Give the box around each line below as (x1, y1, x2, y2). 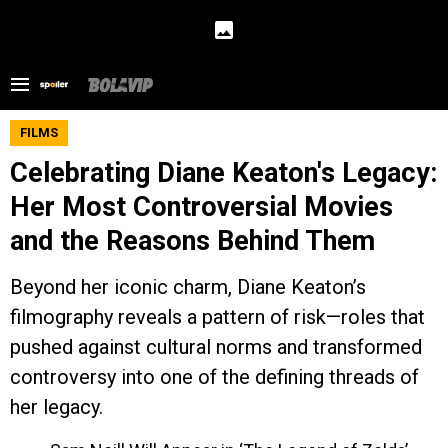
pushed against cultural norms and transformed (10, 335, 422, 359)
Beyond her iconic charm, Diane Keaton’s (10, 275, 366, 299)
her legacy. (10, 395, 103, 419)
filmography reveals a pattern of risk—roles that (10, 305, 425, 329)
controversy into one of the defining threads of (10, 365, 419, 389)
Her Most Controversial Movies (10, 191, 393, 223)
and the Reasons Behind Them (10, 225, 375, 257)
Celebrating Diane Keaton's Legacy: (10, 157, 437, 189)
